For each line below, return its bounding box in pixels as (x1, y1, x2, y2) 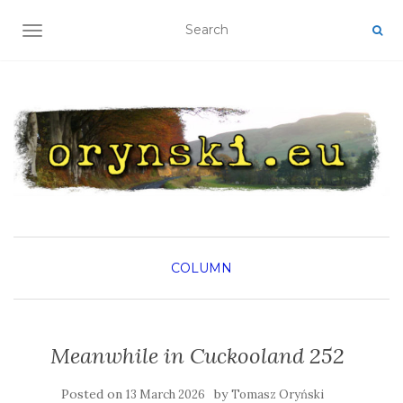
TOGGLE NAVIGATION (31, 24, 175, 40)
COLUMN (171, 260, 232, 277)
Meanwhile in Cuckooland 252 (49, 342, 345, 371)
